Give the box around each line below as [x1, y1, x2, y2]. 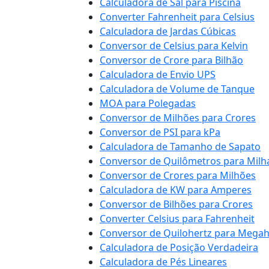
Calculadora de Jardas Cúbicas [100, 25, 236, 38]
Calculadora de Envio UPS [100, 68, 216, 81]
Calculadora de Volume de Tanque [100, 82, 255, 95]
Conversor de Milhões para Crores [100, 111, 256, 124]
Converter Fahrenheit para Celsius [100, 10, 255, 23]
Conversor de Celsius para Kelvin [100, 39, 248, 52]
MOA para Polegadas [100, 97, 196, 110]
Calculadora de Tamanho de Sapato [100, 140, 261, 153]
